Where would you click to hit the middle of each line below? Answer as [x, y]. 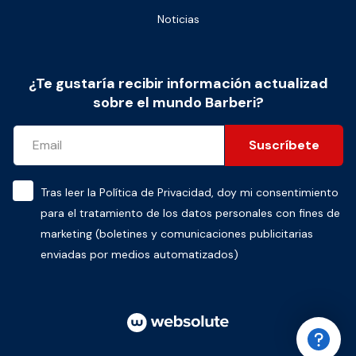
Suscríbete [284, 145]
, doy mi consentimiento [275, 193]
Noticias [178, 19]
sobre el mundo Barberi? [178, 103]
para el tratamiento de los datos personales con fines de [190, 213]
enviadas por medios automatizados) [139, 255]
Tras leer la [70, 193]
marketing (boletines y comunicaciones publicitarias [177, 234]
